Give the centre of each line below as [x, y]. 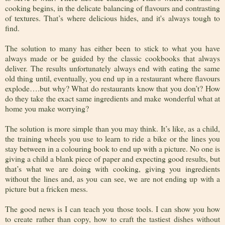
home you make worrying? [47, 108]
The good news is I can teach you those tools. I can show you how [113, 209]
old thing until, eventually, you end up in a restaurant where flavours [113, 78]
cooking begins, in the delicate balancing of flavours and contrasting [113, 8]
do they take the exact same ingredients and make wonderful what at [113, 98]
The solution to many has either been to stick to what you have [113, 48]
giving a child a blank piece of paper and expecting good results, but [113, 159]
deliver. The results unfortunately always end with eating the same [113, 68]
